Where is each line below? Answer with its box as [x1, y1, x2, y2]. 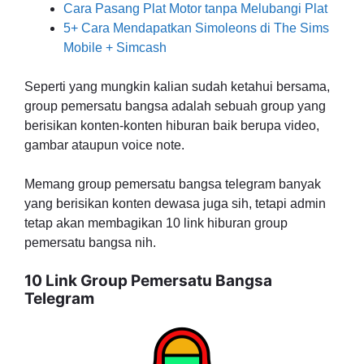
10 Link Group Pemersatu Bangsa [24, 271, 272, 290]
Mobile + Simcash [63, 41, 167, 54]
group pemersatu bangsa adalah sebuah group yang [24, 99, 326, 113]
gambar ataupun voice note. [24, 138, 184, 152]
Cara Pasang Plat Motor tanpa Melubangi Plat [63, 2, 327, 15]
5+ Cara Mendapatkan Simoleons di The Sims [63, 21, 329, 35]
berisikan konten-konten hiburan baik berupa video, [24, 119, 319, 132]
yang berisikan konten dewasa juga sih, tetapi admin [24, 197, 326, 210]
